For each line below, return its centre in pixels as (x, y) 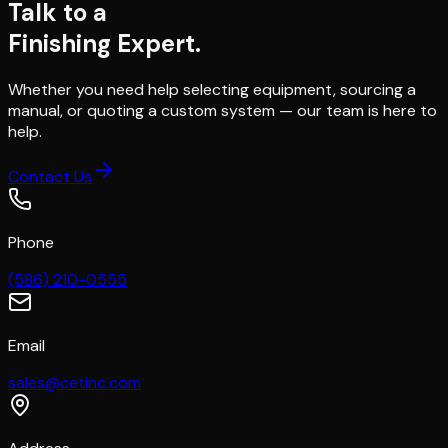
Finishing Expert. (104, 44)
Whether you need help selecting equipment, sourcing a (212, 90)
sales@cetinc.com (74, 383)
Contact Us (50, 177)
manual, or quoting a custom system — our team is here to (222, 111)
